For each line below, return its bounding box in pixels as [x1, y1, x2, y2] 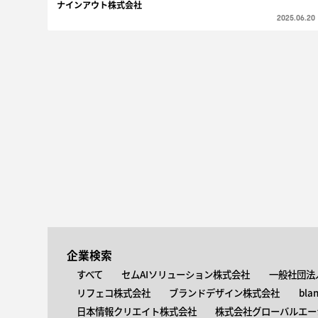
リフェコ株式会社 [76, 285, 150, 300]
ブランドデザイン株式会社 [169, 285, 280, 300]
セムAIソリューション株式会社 [121, 266, 251, 281]
